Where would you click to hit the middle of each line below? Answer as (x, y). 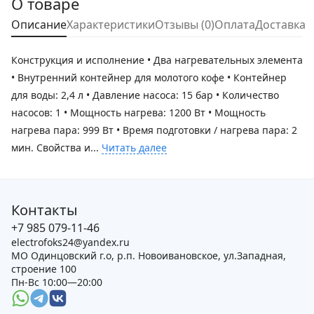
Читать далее (134, 148)
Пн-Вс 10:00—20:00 (57, 282)
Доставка (280, 25)
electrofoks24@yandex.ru (70, 243)
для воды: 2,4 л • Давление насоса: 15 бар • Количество (145, 95)
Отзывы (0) (185, 25)
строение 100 (44, 269)
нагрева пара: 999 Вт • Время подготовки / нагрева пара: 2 (154, 130)
